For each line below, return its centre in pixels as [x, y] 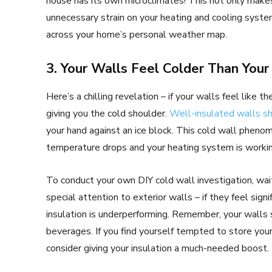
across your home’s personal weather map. [137, 34]
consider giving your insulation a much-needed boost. [158, 248]
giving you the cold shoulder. [108, 113]
